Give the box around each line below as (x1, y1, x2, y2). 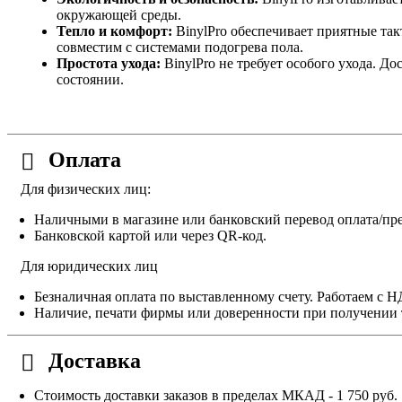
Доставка (48, 349, 141, 373)
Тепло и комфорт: (57, 23, 172, 39)
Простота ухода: (57, 56, 161, 72)
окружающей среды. (57, 7, 181, 23)
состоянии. (57, 72, 124, 88)
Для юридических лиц (21, 258, 158, 275)
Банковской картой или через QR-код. (34, 228, 267, 244)
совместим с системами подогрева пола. (57, 39, 303, 56)
